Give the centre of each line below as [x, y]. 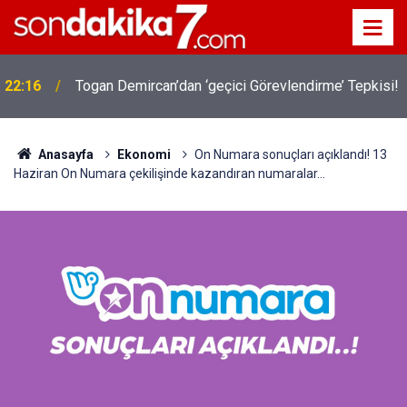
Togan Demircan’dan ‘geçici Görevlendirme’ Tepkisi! [237, 86]
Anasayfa [64, 154]
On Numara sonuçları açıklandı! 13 [290, 154]
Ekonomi [144, 154]
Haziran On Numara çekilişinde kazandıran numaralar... [169, 174]
